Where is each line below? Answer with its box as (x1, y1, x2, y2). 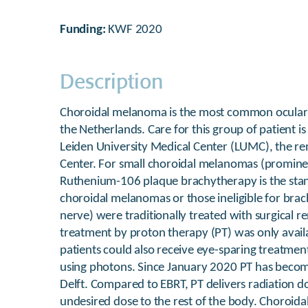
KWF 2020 (108, 23, 162, 36)
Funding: (60, 23, 109, 36)
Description (60, 72, 163, 84)
